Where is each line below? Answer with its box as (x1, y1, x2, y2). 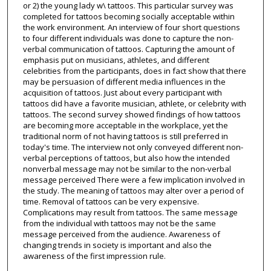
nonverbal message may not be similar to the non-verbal (22, 163, 231, 175)
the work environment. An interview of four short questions (22, 22, 240, 33)
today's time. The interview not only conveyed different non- (22, 142, 243, 153)
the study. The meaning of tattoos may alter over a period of (22, 185, 244, 197)
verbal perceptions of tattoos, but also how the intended (22, 152, 230, 164)
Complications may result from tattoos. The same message (22, 207, 238, 218)
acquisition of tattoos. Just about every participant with (22, 87, 222, 99)
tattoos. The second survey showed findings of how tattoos (22, 109, 241, 120)
